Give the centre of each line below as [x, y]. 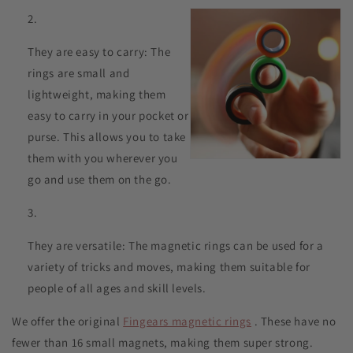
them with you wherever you [103, 158]
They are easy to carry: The [99, 51]
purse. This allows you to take [107, 136]
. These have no [294, 321]
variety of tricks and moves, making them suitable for [169, 266]
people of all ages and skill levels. [117, 288]
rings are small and [79, 72]
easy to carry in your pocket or [108, 115]
